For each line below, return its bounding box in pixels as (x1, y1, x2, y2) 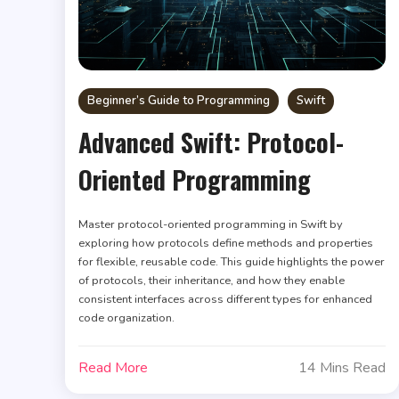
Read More (78, 357, 149, 378)
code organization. (78, 309, 175, 326)
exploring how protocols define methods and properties (78, 234, 374, 251)
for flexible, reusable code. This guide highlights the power (78, 253, 386, 270)
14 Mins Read (297, 357, 386, 378)
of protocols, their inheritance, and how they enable (78, 272, 346, 289)
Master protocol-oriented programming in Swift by (78, 216, 344, 232)
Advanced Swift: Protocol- (78, 123, 345, 160)
